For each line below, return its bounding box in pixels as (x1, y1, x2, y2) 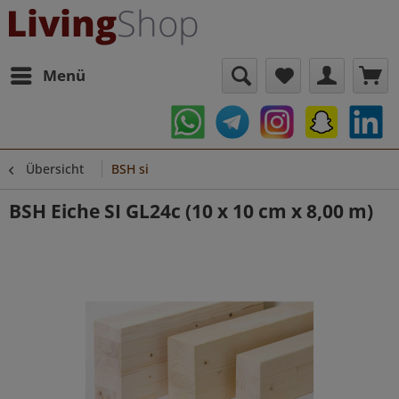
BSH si (111, 160, 149, 177)
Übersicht (26, 160, 84, 177)
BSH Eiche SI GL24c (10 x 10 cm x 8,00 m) (9, 199, 373, 224)
